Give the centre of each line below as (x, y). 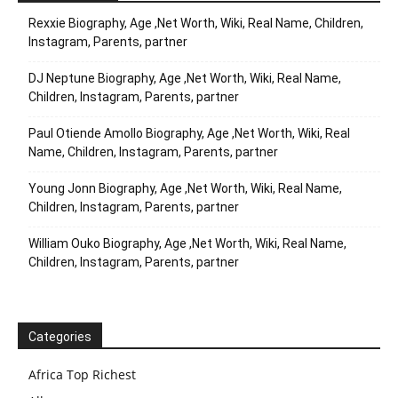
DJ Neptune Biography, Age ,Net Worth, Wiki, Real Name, (185, 79)
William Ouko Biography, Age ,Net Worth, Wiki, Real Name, (187, 244)
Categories (60, 337)
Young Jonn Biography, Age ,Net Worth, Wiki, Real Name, (185, 189)
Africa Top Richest (82, 375)
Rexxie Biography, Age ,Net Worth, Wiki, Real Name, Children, (196, 24)
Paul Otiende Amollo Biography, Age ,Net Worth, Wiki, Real (189, 134)
